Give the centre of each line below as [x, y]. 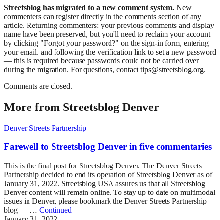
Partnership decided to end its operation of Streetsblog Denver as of [108, 174]
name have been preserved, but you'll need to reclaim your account [107, 34]
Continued [55, 210]
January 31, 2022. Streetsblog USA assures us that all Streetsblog [105, 183]
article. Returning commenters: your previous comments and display [109, 25]
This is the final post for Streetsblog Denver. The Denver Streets [103, 165]
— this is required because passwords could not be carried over [101, 60]
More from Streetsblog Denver [82, 107]
